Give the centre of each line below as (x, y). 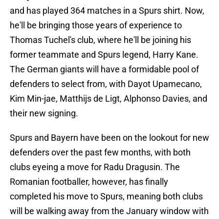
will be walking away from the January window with (109, 211)
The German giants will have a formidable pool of (104, 69)
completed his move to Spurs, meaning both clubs (106, 197)
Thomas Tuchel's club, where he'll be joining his (100, 40)
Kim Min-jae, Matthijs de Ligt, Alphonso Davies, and (109, 99)
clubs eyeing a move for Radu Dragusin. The (95, 167)
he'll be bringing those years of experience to (96, 25)
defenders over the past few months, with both (100, 153)
